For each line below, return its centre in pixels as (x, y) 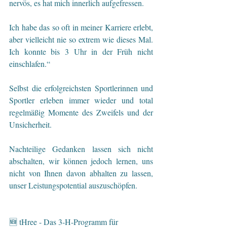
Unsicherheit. (31, 124)
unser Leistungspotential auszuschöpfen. (73, 185)
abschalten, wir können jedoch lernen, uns (81, 161)
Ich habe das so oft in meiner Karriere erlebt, (81, 27)
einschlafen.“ (31, 63)
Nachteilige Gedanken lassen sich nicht (81, 148)
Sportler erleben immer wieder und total (81, 100)
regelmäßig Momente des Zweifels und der (81, 112)
